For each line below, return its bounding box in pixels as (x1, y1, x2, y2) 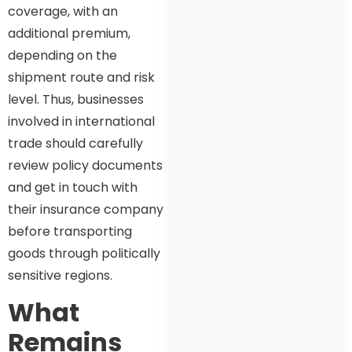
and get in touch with (8, 178, 137, 196)
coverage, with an (8, 2, 118, 20)
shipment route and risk (8, 68, 155, 86)
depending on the (8, 46, 117, 64)
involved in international (8, 112, 155, 130)
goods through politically (8, 244, 160, 262)
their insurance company (8, 200, 163, 218)
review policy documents (8, 156, 163, 174)
